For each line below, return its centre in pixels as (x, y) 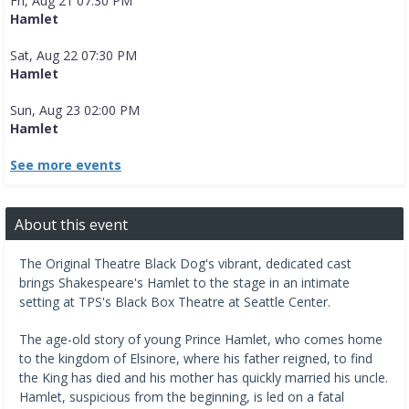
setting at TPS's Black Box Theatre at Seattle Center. (175, 302)
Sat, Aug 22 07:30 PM (73, 56)
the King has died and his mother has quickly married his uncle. (204, 378)
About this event (71, 225)
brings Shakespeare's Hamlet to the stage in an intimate (184, 283)
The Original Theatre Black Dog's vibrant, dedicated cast (185, 264)
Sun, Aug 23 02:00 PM (75, 110)
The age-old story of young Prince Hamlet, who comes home (201, 340)
